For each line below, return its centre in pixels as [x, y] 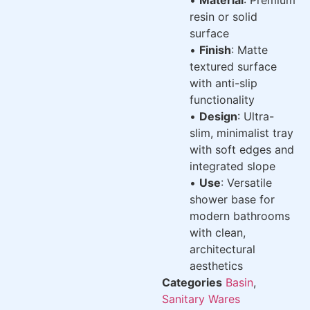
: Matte [249, 49]
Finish [215, 49]
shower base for [232, 199]
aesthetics [216, 265]
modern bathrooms [240, 216]
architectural [222, 249]
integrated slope [232, 166]
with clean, [218, 232]
